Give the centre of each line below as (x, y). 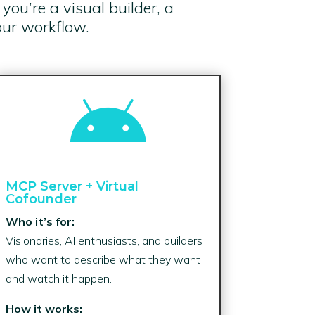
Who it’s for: (40, 221)
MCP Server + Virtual (72, 186)
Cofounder (41, 199)
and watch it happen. (58, 278)
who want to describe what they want (103, 259)
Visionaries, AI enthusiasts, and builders (104, 240)
